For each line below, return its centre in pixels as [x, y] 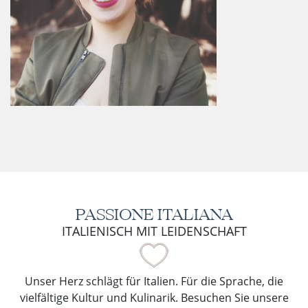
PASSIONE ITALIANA [154, 214]
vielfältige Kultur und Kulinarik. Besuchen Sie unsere [154, 297]
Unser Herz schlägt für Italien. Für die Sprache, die [154, 281]
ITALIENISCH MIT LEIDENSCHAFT [154, 231]
